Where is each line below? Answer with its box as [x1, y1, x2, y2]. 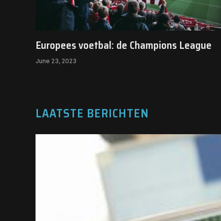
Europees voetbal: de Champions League [36, 37, 212, 54]
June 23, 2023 [36, 57, 76, 65]
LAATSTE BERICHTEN [36, 104, 149, 123]
